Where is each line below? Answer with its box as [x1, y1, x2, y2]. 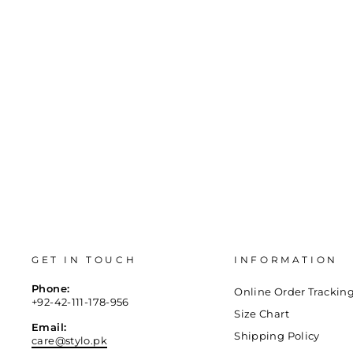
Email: [32, 321, 67, 333]
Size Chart [234, 307, 289, 320]
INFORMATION [234, 253, 338, 266]
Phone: [32, 282, 70, 295]
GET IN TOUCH [32, 253, 137, 266]
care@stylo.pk [32, 334, 107, 347]
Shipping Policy [234, 329, 320, 342]
